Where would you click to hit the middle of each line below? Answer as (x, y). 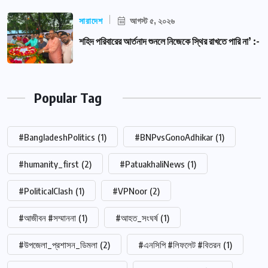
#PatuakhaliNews (152, 164)
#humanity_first (49, 164)
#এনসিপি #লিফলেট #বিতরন (179, 245)
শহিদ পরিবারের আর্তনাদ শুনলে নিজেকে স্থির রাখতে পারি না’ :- (169, 42)
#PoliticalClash (46, 191)
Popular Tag (68, 98)
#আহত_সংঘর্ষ (137, 218)
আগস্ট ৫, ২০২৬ (151, 21)
